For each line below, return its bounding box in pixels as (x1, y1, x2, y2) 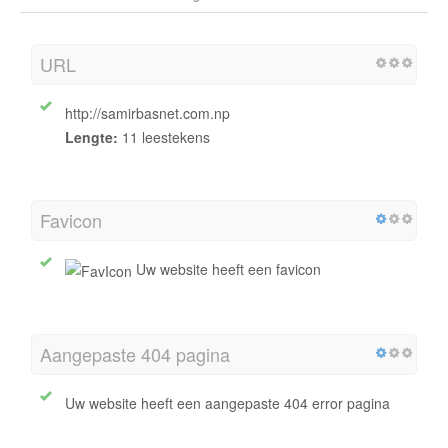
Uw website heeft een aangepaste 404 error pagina (65, 393, 390, 414)
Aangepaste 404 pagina (40, 341, 230, 368)
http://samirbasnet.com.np (65, 102, 230, 123)
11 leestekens (118, 126, 210, 147)
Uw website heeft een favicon (132, 258, 321, 279)
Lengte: (65, 126, 118, 147)
